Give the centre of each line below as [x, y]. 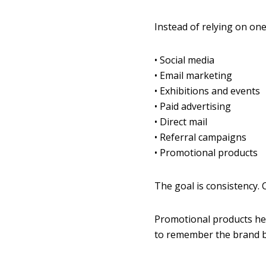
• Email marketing [193, 76]
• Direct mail [180, 122]
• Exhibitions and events [207, 91]
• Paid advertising [192, 107]
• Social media [184, 60]
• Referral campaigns [200, 137]
